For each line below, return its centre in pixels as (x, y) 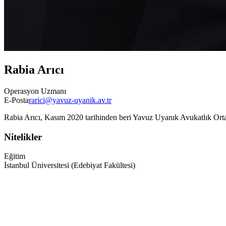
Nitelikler (23, 137)
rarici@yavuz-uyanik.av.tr (70, 100)
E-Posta (16, 100)
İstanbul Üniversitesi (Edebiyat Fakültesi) (70, 165)
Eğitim (15, 156)
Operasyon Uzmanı (35, 91)
